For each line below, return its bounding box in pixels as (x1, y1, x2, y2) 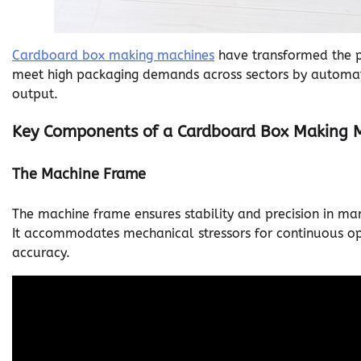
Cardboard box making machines (12, 48, 214, 63)
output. (12, 86, 58, 102)
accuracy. (12, 244, 70, 260)
